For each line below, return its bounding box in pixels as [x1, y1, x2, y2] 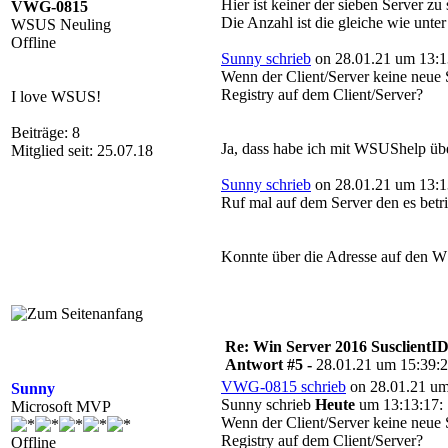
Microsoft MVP [11, 398, 111, 415]
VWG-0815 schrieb [221, 378, 346, 395]
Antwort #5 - [225, 356, 316, 373]
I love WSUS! [11, 88, 101, 105]
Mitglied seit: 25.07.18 [11, 142, 153, 159]
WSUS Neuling [11, 16, 111, 33]
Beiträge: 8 [11, 124, 80, 141]
